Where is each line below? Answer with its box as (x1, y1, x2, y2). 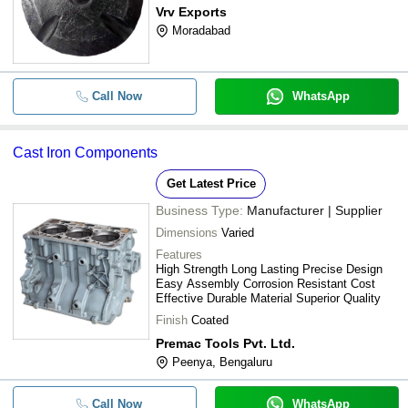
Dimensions (156, 226, 218, 240)
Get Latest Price (166, 177, 256, 190)
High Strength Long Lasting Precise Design (156, 262, 382, 276)
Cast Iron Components (13, 145, 158, 160)
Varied (221, 226, 254, 240)
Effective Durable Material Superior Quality (156, 291, 381, 305)
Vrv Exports (156, 5, 227, 19)
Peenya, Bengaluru (172, 355, 272, 369)
